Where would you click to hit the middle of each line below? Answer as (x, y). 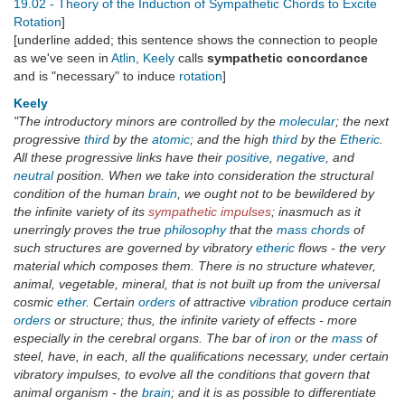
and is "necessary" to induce (96, 76)
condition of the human (81, 194)
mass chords (313, 230)
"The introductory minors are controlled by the (146, 122)
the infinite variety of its (81, 212)
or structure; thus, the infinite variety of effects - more (204, 320)
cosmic (35, 302)
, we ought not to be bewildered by (276, 194)
